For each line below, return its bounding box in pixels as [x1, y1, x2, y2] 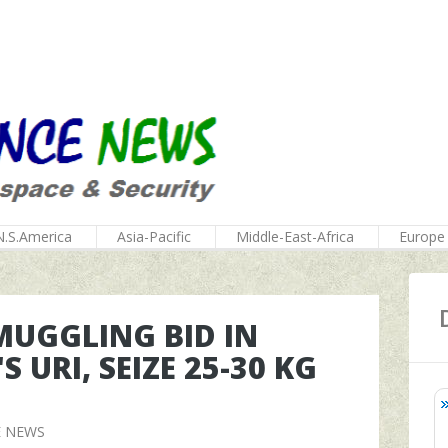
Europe [399, 227, 445, 246]
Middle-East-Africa [236, 227, 354, 246]
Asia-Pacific [117, 227, 191, 246]
